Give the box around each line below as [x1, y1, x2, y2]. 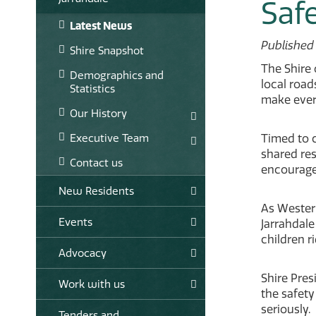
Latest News [70, 18, 132, 32]
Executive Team [70, 130, 149, 145]
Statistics [70, 81, 115, 95]
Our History [70, 106, 127, 120]
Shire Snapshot [70, 43, 144, 57]
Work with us [59, 276, 125, 291]
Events [59, 214, 92, 229]
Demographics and [70, 68, 164, 82]
